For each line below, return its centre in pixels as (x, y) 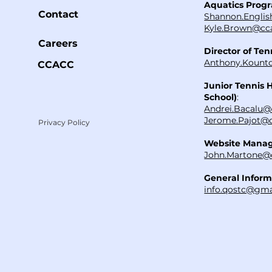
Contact (59, 14)
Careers (58, 43)
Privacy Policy (64, 122)
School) (221, 97)
